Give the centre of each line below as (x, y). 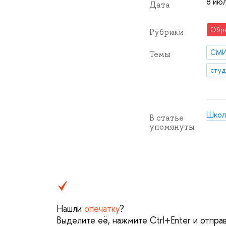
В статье (166, 118)
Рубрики (166, 32)
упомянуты (172, 127)
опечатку (102, 208)
